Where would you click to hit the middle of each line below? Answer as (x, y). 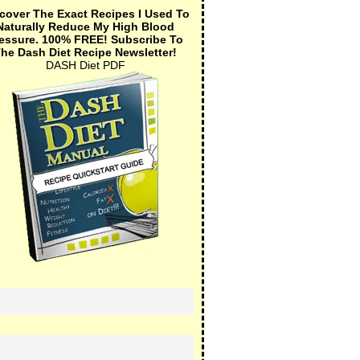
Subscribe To (147, 39)
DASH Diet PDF (85, 65)
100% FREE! (76, 39)
